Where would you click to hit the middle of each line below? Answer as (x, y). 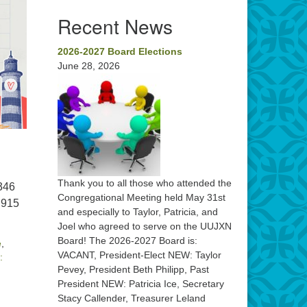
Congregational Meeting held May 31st (141, 197)
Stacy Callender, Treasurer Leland (131, 298)
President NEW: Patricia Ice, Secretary (140, 284)
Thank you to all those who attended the (144, 183)
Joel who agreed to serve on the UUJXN (144, 226)
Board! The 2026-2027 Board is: (127, 241)
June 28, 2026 (88, 66)
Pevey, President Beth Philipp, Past (133, 269)
